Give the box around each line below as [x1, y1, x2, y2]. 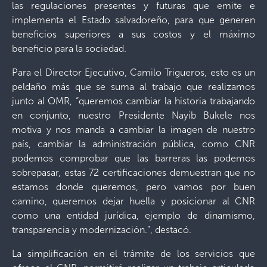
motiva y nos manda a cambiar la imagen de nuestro [12, 123, 255, 135]
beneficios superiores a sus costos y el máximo [12, 28, 255, 40]
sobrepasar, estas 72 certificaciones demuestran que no [12, 166, 255, 178]
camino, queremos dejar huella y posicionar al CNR [12, 195, 255, 207]
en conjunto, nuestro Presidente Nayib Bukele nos [12, 109, 255, 121]
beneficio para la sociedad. [12, 42, 126, 54]
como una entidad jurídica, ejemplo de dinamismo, [12, 209, 255, 221]
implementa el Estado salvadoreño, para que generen [12, 14, 255, 26]
